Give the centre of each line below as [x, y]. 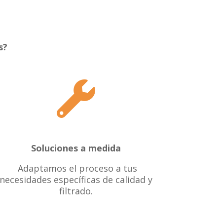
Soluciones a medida [76, 148]
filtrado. [76, 191]
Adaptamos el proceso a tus [76, 168]
